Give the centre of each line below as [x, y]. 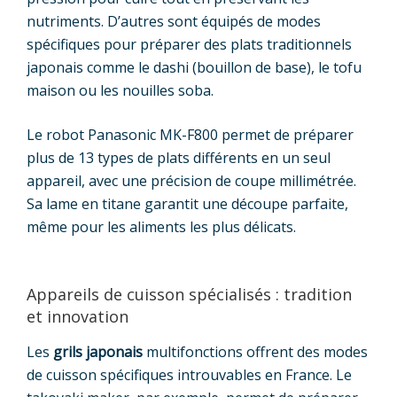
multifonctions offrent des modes [255, 351]
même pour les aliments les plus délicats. [161, 227]
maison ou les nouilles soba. [120, 91]
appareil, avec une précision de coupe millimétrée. [191, 181]
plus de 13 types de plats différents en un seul [179, 158]
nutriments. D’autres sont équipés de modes [174, 22]
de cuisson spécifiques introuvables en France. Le [189, 374]
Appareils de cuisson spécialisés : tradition [189, 295]
